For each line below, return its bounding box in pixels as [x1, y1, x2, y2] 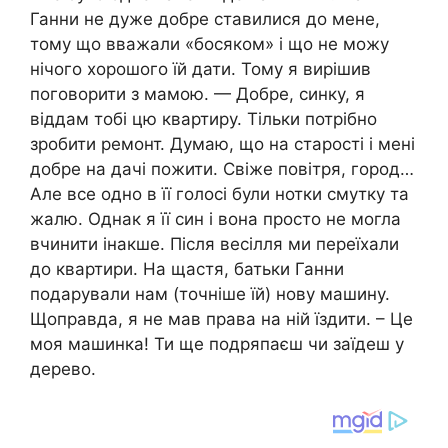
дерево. [30, 359, 96, 380]
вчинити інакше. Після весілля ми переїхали [30, 234, 399, 255]
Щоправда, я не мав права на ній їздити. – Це [30, 309, 413, 330]
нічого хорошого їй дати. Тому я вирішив [30, 59, 371, 80]
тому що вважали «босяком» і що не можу [30, 34, 389, 55]
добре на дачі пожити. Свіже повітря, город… [30, 159, 414, 180]
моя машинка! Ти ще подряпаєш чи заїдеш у [30, 334, 404, 355]
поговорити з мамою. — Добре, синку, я [30, 84, 365, 105]
